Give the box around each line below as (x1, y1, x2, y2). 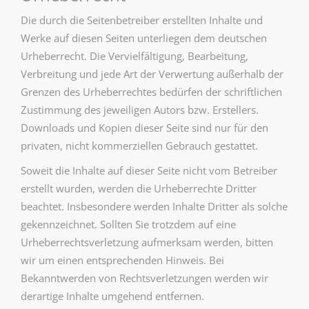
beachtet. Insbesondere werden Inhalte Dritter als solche (21, 199, 288, 213)
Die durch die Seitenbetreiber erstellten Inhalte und (21, 13, 263, 27)
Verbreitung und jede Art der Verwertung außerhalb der (21, 67, 283, 81)
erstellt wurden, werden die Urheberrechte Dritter (21, 181, 257, 195)
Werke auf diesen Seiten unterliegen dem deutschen (21, 31, 267, 45)
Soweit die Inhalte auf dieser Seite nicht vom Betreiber (21, 163, 277, 177)
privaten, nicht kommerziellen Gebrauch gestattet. (21, 139, 258, 152)
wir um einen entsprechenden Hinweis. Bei (21, 253, 224, 267)
